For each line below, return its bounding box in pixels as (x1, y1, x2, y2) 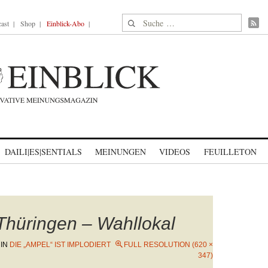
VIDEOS (159, 146, 190, 157)
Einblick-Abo (47, 19, 84, 28)
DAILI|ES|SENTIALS (5, 146, 82, 157)
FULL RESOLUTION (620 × (124, 240, 213, 249)
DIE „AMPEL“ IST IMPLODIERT (10, 240, 111, 249)
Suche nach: (122, 14, 168, 27)
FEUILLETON (203, 146, 257, 157)
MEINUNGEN (95, 146, 146, 157)
